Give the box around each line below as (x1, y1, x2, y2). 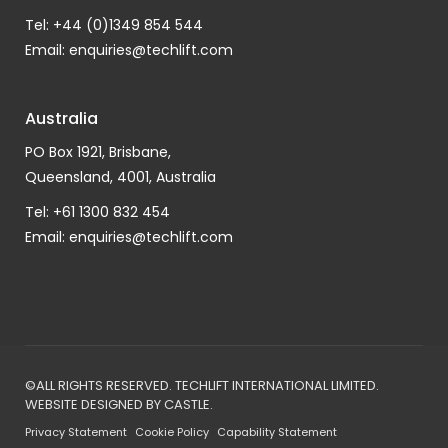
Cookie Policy (135, 424, 209, 440)
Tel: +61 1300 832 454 (25, 202, 170, 222)
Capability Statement (217, 424, 337, 440)
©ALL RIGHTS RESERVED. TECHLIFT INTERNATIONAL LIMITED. (25, 376, 379, 395)
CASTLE (164, 395, 210, 414)
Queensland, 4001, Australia (25, 167, 216, 187)
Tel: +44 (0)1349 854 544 (25, 15, 203, 35)
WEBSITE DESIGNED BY (25, 395, 164, 414)
